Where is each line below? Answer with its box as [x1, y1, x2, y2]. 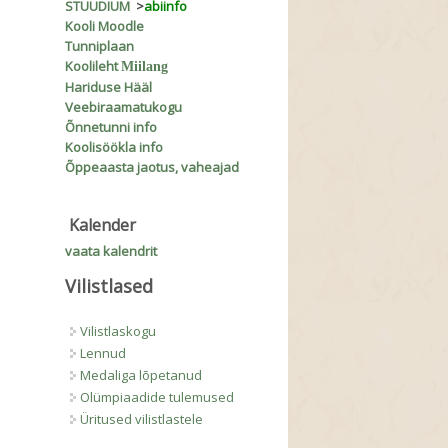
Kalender [65, 214, 145, 237]
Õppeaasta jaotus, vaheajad [65, 158, 240, 177]
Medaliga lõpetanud [80, 366, 203, 385]
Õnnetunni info [65, 118, 158, 137]
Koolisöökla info [65, 138, 164, 157]
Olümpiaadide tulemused [80, 388, 235, 407]
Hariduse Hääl [65, 78, 153, 97]
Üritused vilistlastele [80, 410, 204, 429]
